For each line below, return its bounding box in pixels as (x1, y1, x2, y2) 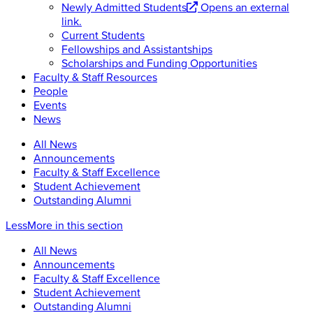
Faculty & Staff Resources (34, 71, 157, 85)
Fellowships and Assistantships (61, 43, 212, 57)
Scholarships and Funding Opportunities (61, 57, 257, 71)
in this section (52, 219, 123, 233)
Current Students (61, 29, 145, 43)
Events (34, 99, 66, 113)
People (34, 85, 68, 99)
